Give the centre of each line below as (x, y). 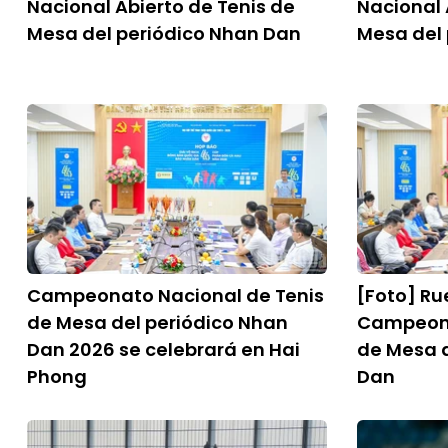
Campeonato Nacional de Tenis (175, 295)
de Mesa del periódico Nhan (157, 322)
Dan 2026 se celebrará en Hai (163, 349)
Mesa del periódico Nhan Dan (164, 33)
